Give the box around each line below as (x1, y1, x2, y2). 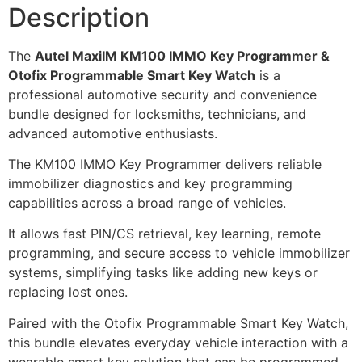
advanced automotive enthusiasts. (8, 124, 217, 141)
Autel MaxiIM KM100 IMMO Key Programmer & (35, 47, 330, 64)
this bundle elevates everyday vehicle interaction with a (8, 334, 348, 351)
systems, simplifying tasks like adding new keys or (8, 264, 318, 281)
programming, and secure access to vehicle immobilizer (8, 245, 350, 262)
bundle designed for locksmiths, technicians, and (8, 105, 306, 122)
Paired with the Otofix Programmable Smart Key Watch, (8, 314, 348, 331)
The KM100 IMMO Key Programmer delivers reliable (8, 156, 322, 173)
